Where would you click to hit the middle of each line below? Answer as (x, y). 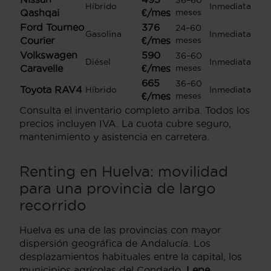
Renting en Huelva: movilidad (124, 171)
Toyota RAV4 (51, 90)
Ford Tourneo (52, 28)
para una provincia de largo (118, 188)
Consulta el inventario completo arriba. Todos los (135, 110)
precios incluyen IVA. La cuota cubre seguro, (125, 124)
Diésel (98, 62)
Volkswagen (49, 55)
